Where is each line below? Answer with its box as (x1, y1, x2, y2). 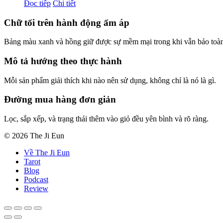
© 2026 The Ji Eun (4, 131, 64, 140)
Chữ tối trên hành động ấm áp (4, 17, 129, 28)
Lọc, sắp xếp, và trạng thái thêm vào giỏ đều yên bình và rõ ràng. (4, 114, 209, 123)
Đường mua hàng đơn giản (4, 94, 116, 105)
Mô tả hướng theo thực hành (4, 56, 122, 67)
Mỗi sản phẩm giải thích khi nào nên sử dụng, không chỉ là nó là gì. (4, 76, 216, 85)
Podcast (24, 175, 48, 184)
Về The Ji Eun (24, 148, 70, 157)
